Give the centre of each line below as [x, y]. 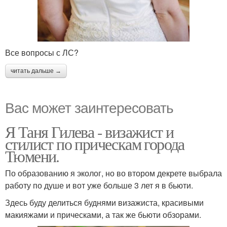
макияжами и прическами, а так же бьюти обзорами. [103, 215]
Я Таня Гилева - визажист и [89, 132]
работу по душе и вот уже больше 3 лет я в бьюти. [99, 185]
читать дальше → [36, 71]
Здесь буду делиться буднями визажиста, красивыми [104, 203]
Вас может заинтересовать [89, 107]
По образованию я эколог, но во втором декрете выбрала [113, 173]
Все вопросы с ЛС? [42, 53]
